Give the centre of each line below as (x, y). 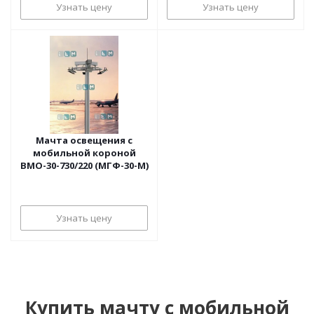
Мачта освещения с (84, 140)
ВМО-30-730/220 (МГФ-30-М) (84, 165)
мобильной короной (84, 153)
